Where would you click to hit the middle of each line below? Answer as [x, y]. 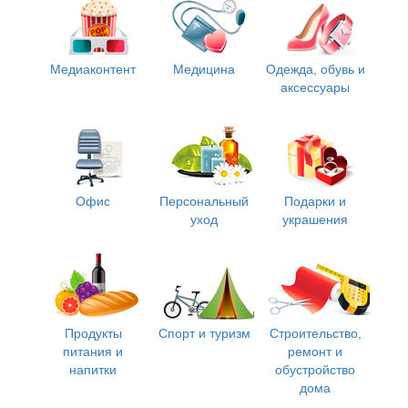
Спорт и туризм [204, 333]
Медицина [204, 69]
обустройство [315, 370]
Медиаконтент [93, 69]
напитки [93, 370]
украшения [315, 219]
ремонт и [315, 352]
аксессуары [315, 87]
